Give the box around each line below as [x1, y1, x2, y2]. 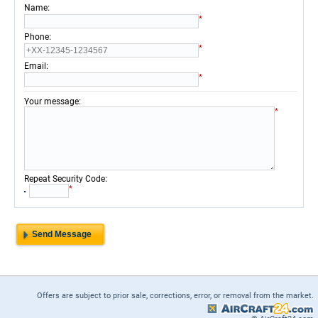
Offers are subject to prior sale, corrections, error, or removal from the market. [37, 291, 314, 300]
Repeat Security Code [24, 174, 105, 184]
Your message [24, 97, 79, 106]
